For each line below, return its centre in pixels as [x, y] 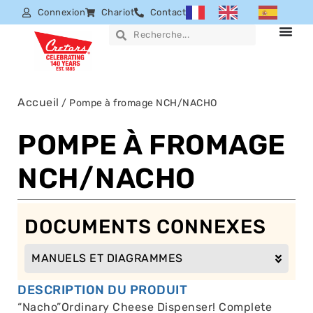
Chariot [117, 12]
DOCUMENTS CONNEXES [145, 227]
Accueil [38, 103]
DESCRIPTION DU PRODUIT [102, 290]
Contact [168, 12]
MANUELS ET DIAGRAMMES [107, 259]
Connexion [61, 12]
